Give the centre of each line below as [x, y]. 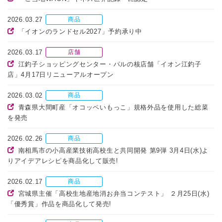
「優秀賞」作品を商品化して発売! [60, 204]
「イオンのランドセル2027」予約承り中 [80, 32]
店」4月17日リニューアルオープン [61, 75]
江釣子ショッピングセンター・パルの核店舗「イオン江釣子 [110, 64]
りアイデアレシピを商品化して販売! [63, 161]
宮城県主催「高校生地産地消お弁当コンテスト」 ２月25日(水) [114, 194]
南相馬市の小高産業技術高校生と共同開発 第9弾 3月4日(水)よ [113, 151]
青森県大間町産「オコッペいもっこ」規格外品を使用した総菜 [113, 108]
